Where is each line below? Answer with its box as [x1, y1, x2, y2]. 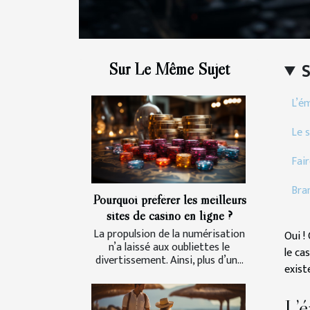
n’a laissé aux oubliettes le [109, 238, 230, 257]
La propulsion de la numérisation [93, 225, 245, 244]
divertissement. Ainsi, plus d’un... [95, 251, 244, 271]
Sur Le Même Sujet [109, 58, 230, 79]
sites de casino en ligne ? [106, 207, 232, 224]
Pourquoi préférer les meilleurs [92, 191, 246, 208]
